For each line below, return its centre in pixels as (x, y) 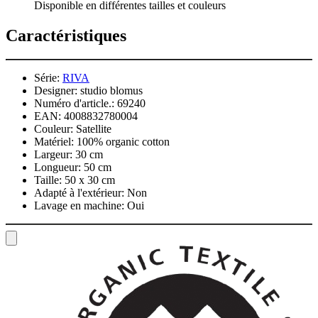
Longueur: (57, 168)
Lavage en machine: (79, 206)
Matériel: (54, 142)
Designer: (56, 91)
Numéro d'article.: (74, 104)
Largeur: (53, 155)
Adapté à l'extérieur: (79, 193)
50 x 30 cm (90, 180)
